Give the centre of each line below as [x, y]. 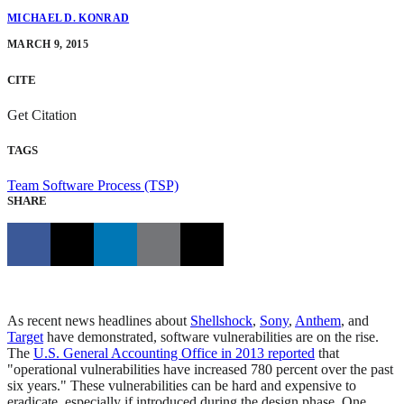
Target [25, 337]
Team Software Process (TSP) [93, 186]
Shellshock [221, 321]
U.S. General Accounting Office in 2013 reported [174, 353]
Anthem [318, 321]
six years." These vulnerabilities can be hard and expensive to [182, 386]
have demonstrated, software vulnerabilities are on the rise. [211, 337]
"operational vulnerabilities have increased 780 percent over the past [200, 370]
